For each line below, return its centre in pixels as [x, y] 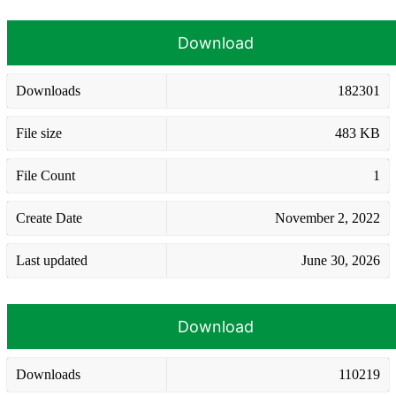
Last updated [52, 260]
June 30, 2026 [341, 260]
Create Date [49, 217]
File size [39, 133]
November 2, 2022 [327, 217]
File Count [46, 175]
